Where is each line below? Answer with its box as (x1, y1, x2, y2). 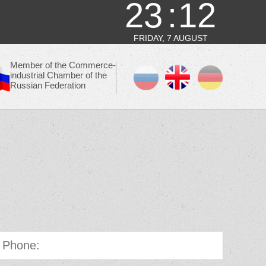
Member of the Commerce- (10, 60, 116, 70)
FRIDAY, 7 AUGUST (133, 33, 208, 43)
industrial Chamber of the (10, 70, 107, 80)
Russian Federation (10, 80, 85, 90)
